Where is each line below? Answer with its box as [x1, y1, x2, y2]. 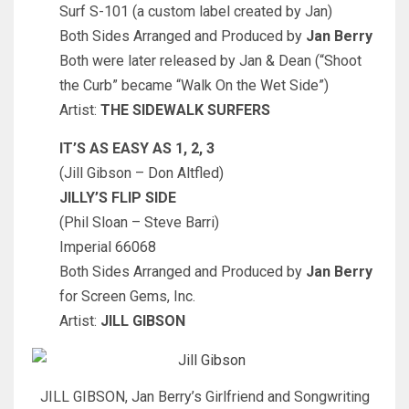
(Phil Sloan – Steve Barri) [59, 214, 219, 232]
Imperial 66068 [59, 238, 156, 257]
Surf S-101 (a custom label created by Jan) [59, 3, 332, 21]
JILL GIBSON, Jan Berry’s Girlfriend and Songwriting [39, 388, 370, 406]
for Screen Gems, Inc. [59, 288, 195, 306]
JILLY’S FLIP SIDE [59, 189, 176, 207]
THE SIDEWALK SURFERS [100, 101, 270, 120]
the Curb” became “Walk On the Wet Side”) [59, 77, 329, 95]
